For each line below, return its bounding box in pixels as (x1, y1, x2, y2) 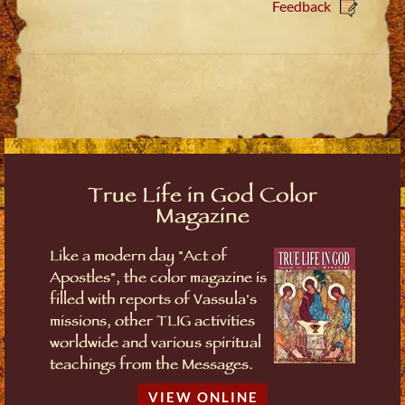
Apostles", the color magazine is (50, 268, 267, 292)
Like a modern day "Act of (50, 247, 227, 270)
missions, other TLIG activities (50, 312, 255, 335)
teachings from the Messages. (50, 355, 253, 379)
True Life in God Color (88, 182, 317, 215)
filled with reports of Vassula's (50, 290, 257, 314)
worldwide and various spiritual (50, 334, 261, 357)
